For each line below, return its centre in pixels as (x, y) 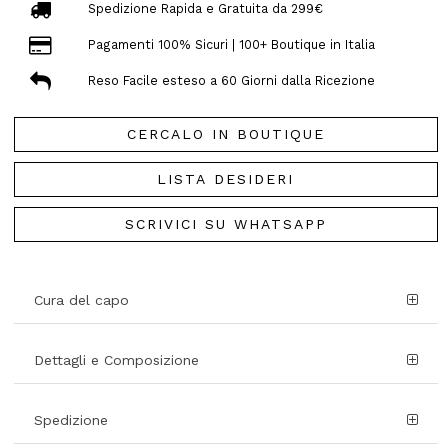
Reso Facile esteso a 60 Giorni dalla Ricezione (231, 81)
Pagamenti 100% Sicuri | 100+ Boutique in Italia (231, 45)
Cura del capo (81, 299)
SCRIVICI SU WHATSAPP (225, 223)
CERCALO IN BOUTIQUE (225, 133)
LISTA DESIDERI (226, 178)
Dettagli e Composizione (116, 359)
